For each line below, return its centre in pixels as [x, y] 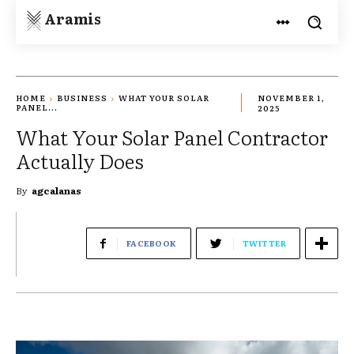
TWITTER [264, 243]
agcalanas [56, 190]
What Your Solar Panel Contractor [172, 137]
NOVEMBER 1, [290, 98]
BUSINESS [82, 98]
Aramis [73, 18]
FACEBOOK [151, 243]
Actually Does [80, 160]
